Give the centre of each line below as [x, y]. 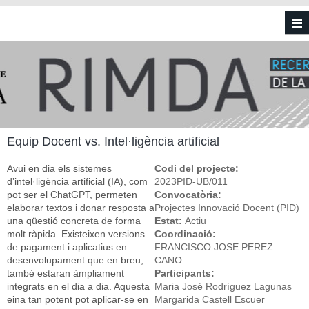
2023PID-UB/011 [191, 181]
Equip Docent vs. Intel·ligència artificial [113, 141]
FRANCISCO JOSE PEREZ [214, 247]
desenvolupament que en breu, [75, 260]
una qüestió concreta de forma [74, 221]
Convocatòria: [189, 195]
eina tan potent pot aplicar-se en [78, 299]
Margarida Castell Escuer [210, 299]
